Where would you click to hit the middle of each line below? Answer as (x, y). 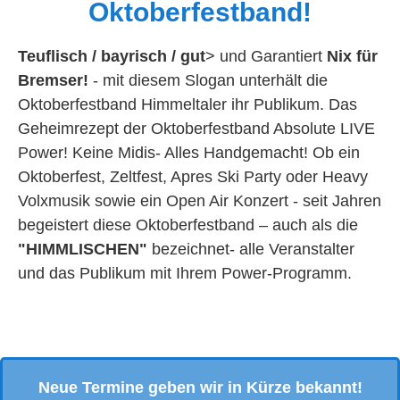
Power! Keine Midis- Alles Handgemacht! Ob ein (189, 153)
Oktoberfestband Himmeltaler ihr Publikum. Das (187, 104)
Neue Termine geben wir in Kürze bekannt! (200, 387)
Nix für (352, 56)
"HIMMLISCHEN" (83, 249)
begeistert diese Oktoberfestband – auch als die (188, 225)
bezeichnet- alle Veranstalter (251, 249)
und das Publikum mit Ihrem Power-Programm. (185, 273)
